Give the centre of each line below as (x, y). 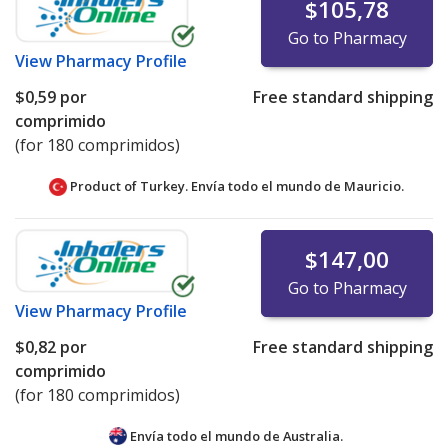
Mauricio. (373, 186)
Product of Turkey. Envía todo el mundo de (205, 186)
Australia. (313, 436)
